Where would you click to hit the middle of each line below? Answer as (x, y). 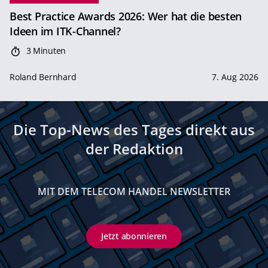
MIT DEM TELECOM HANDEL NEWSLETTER (134, 192)
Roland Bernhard (43, 77)
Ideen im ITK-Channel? (65, 31)
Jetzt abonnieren (134, 236)
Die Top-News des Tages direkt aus (134, 130)
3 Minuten (45, 51)
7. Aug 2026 (235, 77)
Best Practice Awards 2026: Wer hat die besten (126, 16)
